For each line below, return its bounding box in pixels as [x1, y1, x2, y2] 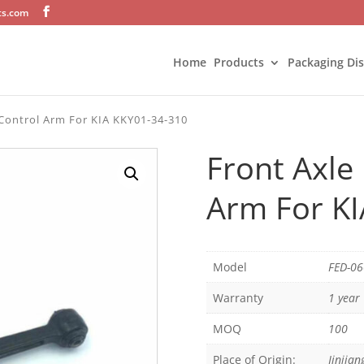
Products [214, 54, 264, 70]
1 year [327, 290, 360, 306]
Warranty [212, 290, 263, 306]
